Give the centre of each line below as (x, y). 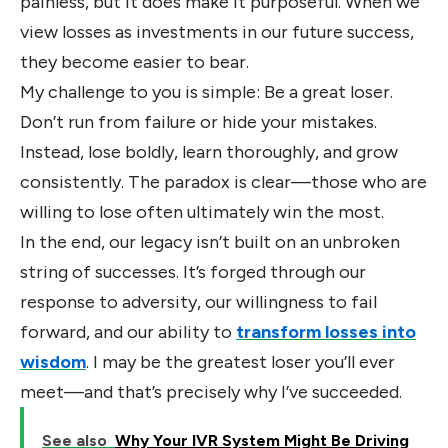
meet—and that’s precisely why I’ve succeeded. (211, 391)
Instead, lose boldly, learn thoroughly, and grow (209, 151)
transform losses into (326, 331)
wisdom (53, 361)
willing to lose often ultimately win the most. (202, 211)
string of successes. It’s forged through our (193, 271)
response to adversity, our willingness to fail (198, 301)
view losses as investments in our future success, (217, 31)
